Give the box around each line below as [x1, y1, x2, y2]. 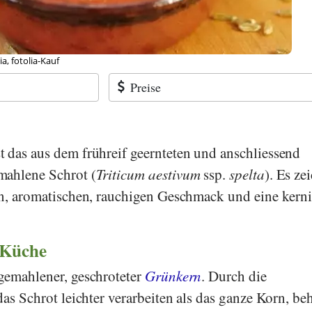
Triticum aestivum [95, 164, 201, 184]
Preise [130, 79, 161, 95]
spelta [229, 164, 265, 184]
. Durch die [201, 265, 267, 286]
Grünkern [144, 265, 202, 286]
